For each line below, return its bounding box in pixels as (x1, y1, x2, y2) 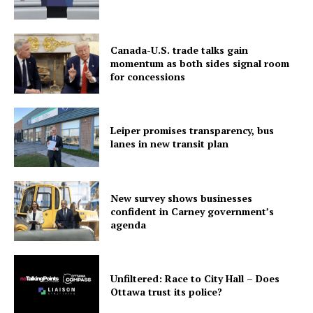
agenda (110, 217, 147, 231)
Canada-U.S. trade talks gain (110, 43, 249, 57)
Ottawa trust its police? (110, 284, 223, 298)
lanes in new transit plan (110, 137, 229, 151)
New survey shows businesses (110, 191, 253, 205)
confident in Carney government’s (110, 204, 275, 218)
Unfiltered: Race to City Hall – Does (110, 271, 280, 285)
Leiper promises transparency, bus (110, 124, 275, 138)
